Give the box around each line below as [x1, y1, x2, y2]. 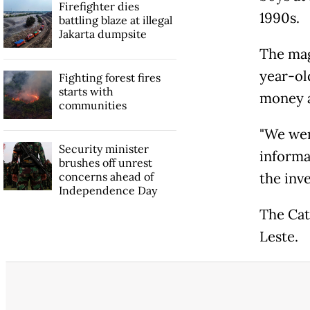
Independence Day [58, 183, 157, 198]
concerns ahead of [58, 170, 154, 184]
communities [58, 98, 127, 113]
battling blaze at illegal [58, 13, 172, 28]
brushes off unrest [58, 156, 152, 170]
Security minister [58, 142, 149, 156]
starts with [58, 84, 113, 99]
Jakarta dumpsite [58, 27, 147, 42]
